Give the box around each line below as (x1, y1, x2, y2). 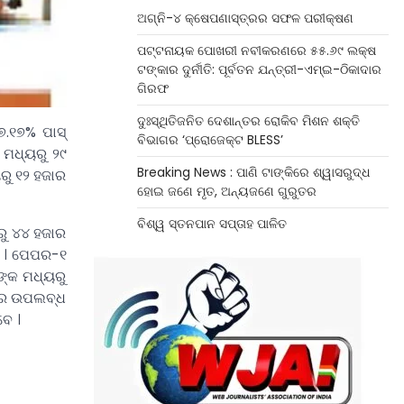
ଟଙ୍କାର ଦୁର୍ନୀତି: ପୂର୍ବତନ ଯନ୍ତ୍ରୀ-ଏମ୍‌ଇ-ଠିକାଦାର (136, 60, 381, 78)
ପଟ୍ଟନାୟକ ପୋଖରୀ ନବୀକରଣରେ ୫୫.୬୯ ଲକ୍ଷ (136, 41, 376, 60)
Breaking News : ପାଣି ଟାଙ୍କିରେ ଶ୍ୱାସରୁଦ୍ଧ (136, 163, 370, 181)
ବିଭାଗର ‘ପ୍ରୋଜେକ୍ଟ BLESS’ (136, 131, 283, 149)
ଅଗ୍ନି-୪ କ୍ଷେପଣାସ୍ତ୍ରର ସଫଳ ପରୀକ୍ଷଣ (136, 9, 353, 27)
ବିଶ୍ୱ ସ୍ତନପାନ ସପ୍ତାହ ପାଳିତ (136, 215, 287, 233)
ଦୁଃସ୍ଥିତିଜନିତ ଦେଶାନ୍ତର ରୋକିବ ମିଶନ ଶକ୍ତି (136, 112, 360, 130)
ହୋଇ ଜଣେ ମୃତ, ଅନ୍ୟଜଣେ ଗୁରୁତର (136, 182, 317, 200)
